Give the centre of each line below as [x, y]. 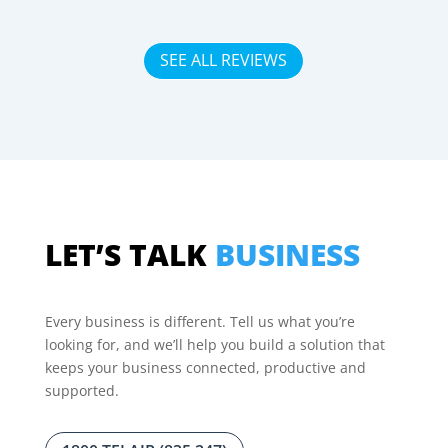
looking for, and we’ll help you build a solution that [214, 345]
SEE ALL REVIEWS [224, 60]
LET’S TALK [129, 255]
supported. [81, 391]
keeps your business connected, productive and [205, 368]
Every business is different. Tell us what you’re [199, 322]
